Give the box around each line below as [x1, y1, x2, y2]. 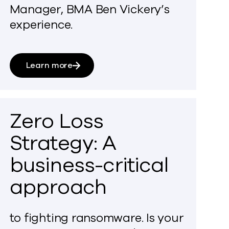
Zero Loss [9, 107, 104, 135]
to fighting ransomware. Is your [9, 210, 184, 226]
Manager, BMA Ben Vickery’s [9, 2, 170, 17]
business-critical [9, 151, 169, 179]
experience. [9, 17, 73, 33]
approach [9, 173, 107, 201]
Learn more [26, 60, 73, 71]
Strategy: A [9, 129, 116, 157]
